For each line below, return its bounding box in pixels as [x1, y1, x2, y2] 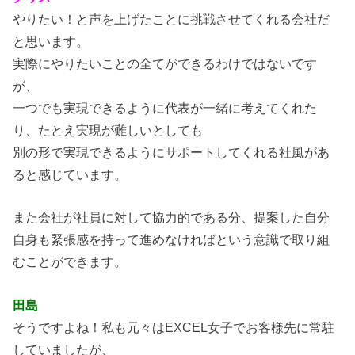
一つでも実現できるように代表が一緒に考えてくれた [13, 101, 318, 116]
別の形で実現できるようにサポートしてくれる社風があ [13, 145, 330, 160]
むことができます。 [13, 254, 128, 269]
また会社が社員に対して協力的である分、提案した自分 [13, 210, 330, 225]
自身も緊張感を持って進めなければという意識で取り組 [13, 232, 330, 247]
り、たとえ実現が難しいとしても [13, 123, 204, 138]
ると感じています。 [13, 167, 128, 182]
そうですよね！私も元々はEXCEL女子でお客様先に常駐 [13, 319, 335, 334]
